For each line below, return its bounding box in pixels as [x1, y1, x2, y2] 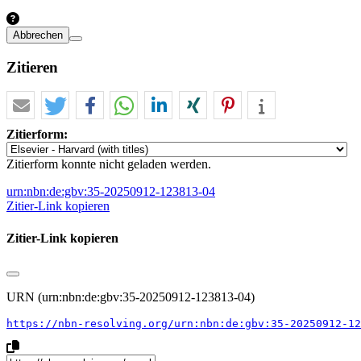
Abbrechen [13, 28, 63, 41]
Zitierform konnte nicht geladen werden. [6, 157, 211, 172]
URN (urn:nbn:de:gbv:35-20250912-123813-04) [6, 289, 255, 304]
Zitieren [6, 58, 58, 76]
